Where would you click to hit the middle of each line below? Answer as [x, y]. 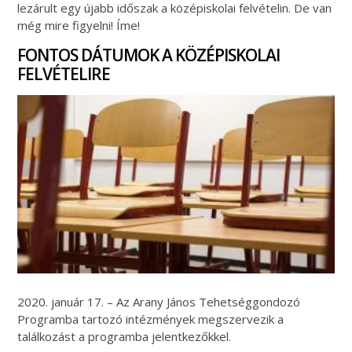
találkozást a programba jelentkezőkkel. [125, 336]
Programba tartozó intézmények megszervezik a [151, 319]
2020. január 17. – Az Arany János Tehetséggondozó [159, 301]
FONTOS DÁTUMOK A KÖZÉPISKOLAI [149, 55]
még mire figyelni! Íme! [79, 25]
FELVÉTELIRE [64, 73]
